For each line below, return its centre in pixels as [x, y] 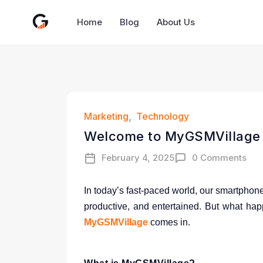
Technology [163, 116]
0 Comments [219, 158]
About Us [176, 22]
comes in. [169, 222]
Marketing [106, 116]
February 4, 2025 [138, 158]
